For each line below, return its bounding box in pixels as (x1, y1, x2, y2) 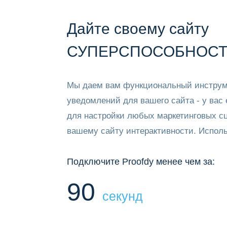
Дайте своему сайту (67, 20, 209, 37)
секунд (102, 189, 143, 203)
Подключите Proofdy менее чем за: (67, 157, 215, 167)
